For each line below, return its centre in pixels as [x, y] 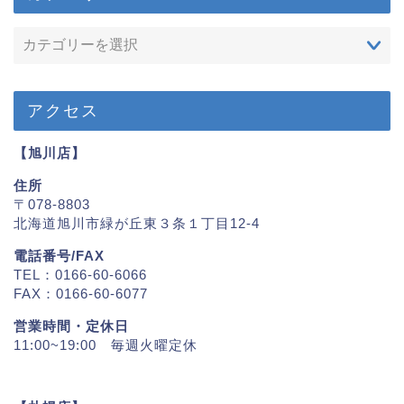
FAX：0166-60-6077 [81, 294]
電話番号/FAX [59, 256]
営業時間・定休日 [71, 326]
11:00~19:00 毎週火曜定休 [106, 345]
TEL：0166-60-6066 [80, 275]
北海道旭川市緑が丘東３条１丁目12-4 [137, 223]
